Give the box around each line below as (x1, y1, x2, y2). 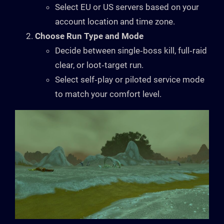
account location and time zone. (55, 16, 175, 26)
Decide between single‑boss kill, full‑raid (55, 45, 207, 55)
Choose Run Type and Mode (35, 30, 143, 41)
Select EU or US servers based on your (55, 1, 199, 12)
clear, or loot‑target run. (55, 59, 143, 70)
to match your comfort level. (55, 88, 161, 99)
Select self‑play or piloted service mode (55, 74, 204, 84)
